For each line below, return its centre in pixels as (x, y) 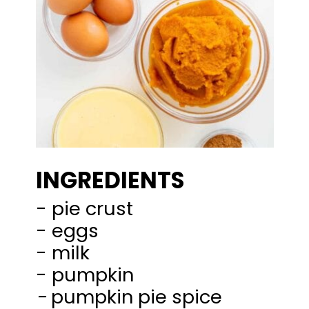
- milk (63, 252)
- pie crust (85, 208)
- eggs (68, 230)
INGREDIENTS (110, 180)
